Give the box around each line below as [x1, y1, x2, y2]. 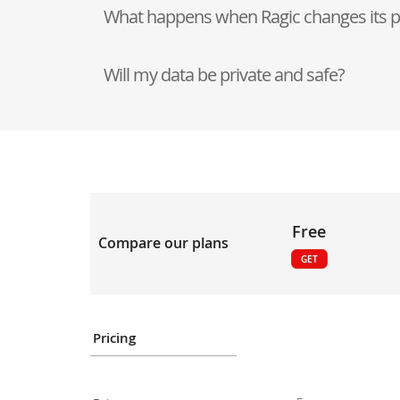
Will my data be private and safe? [103, 62, 345, 87]
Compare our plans [97, 233, 229, 253]
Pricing [92, 329, 136, 346]
